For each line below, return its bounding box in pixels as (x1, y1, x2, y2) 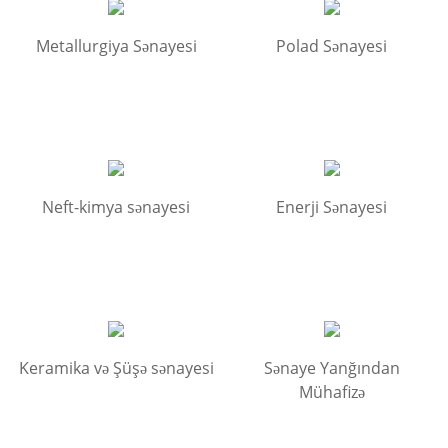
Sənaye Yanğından (263, 356, 400, 379)
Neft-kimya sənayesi (42, 195, 191, 218)
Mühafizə (298, 380, 365, 403)
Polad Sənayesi (276, 34, 388, 57)
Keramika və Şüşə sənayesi (18, 356, 214, 379)
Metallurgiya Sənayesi (35, 34, 197, 57)
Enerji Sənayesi (276, 195, 388, 218)
